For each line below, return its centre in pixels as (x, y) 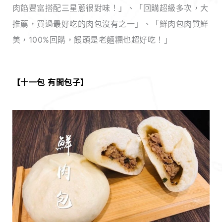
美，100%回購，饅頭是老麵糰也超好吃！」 (92, 40)
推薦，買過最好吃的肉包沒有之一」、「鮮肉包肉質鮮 (110, 24)
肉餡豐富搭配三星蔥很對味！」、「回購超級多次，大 (110, 8)
